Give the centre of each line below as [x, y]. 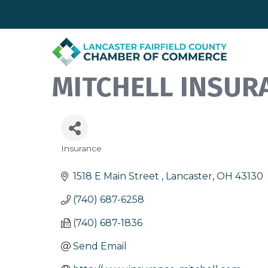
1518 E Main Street [117, 176]
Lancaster [189, 176]
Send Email [100, 246]
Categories [90, 158]
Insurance [81, 149]
